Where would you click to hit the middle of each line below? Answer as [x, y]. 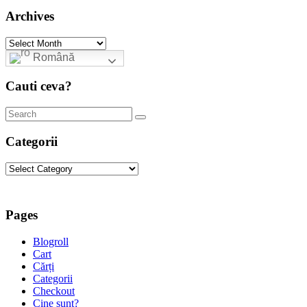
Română [52, 57]
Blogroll [51, 242]
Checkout [54, 291]
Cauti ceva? [39, 86]
